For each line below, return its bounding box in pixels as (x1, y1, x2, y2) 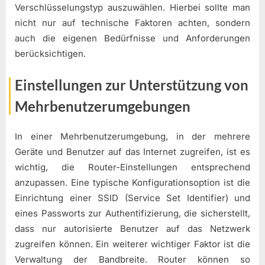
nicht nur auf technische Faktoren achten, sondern (15, 17, 250, 28)
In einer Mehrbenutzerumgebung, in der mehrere (15, 130, 250, 142)
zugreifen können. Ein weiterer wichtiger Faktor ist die (15, 238, 250, 250)
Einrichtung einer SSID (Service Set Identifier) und (15, 192, 250, 203)
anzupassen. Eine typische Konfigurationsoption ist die (15, 176, 250, 188)
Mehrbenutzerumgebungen (15, 98, 190, 115)
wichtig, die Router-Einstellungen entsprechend (15, 161, 250, 173)
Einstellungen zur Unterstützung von (15, 76, 248, 94)
